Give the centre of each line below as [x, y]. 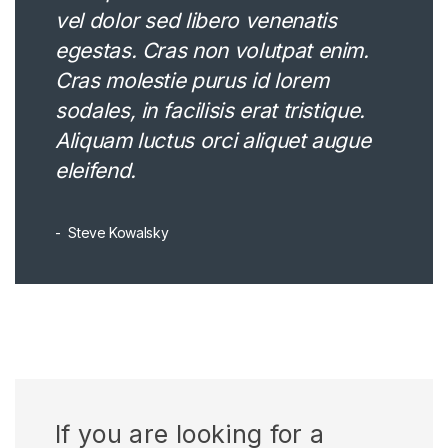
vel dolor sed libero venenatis [195, 20]
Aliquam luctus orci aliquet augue [212, 140]
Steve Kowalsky [116, 232]
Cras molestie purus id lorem [191, 80]
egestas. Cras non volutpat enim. [211, 50]
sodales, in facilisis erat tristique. [210, 110]
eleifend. [95, 170]
